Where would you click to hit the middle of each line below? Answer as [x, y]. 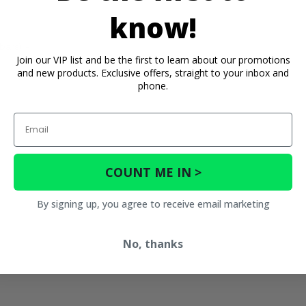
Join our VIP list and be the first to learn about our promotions [153, 59]
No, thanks [153, 244]
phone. [153, 85]
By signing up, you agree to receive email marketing [153, 204]
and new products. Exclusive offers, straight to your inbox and [153, 72]
